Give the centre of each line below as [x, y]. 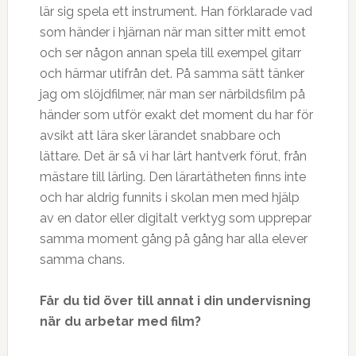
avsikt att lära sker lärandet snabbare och [160, 135]
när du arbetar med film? [120, 321]
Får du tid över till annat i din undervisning [175, 301]
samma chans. [82, 259]
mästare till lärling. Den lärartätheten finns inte [172, 177]
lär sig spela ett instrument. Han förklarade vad [176, 12]
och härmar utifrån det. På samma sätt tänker [172, 74]
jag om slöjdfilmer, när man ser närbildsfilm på [172, 94]
